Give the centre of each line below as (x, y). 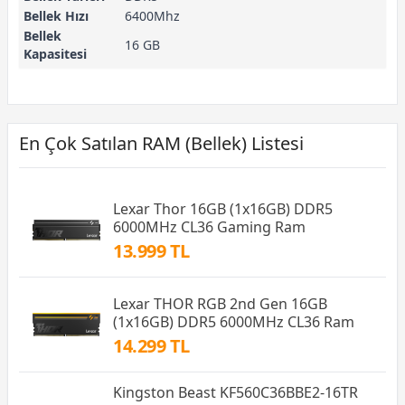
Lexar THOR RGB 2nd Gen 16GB (220, 304)
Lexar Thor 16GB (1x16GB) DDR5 (223, 209)
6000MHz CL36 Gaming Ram (209, 227)
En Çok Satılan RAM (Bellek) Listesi (161, 144)
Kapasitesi (55, 54)
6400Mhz (152, 16)
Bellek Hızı (56, 16)
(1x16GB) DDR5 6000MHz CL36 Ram (234, 322)
